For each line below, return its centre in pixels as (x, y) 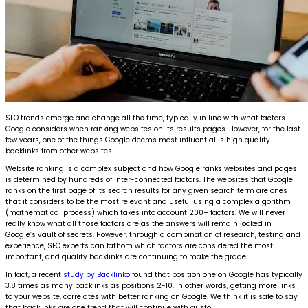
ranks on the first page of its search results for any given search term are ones (146, 190)
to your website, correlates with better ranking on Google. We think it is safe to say (152, 296)
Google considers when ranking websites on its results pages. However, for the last (153, 129)
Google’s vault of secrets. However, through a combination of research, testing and (153, 234)
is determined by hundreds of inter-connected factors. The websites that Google (149, 179)
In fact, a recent (34, 274)
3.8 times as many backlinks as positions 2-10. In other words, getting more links (151, 285)
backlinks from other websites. (59, 151)
